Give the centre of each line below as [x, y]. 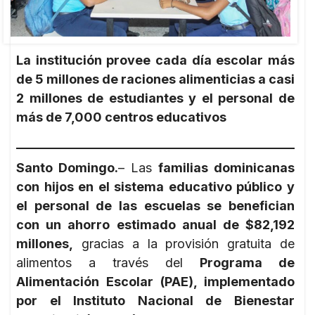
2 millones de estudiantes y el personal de [155, 98]
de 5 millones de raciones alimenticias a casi [155, 79]
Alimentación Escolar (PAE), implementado [155, 281]
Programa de [247, 262]
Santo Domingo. [67, 167]
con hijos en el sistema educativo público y [155, 186]
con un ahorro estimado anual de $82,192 [155, 224]
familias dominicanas [226, 167]
